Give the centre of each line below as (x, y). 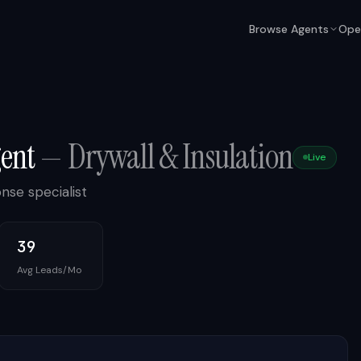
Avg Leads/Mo (49, 270)
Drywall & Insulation (180, 157)
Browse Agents (289, 29)
